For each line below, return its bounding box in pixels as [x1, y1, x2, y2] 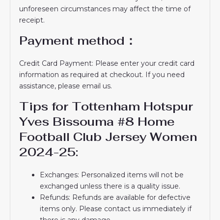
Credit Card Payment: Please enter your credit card [19, 58, 195, 68]
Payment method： [19, 32, 137, 48]
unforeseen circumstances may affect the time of [19, 4, 191, 13]
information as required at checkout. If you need [19, 70, 185, 79]
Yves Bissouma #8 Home [19, 113, 175, 129]
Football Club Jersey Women [19, 129, 198, 144]
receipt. [19, 15, 45, 25]
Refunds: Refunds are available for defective [40, 192, 191, 202]
